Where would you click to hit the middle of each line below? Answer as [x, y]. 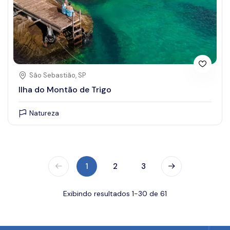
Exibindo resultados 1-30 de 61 [115, 193]
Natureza [44, 113]
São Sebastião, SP [57, 75]
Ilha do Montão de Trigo [65, 90]
